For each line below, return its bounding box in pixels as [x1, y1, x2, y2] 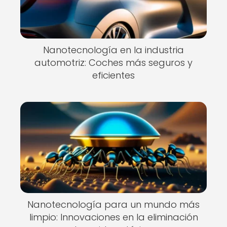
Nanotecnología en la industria [43, 44, 184, 56]
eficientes [92, 69, 135, 82]
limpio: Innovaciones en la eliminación [29, 211, 198, 223]
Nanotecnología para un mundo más [27, 198, 200, 211]
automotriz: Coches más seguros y [34, 56, 193, 69]
